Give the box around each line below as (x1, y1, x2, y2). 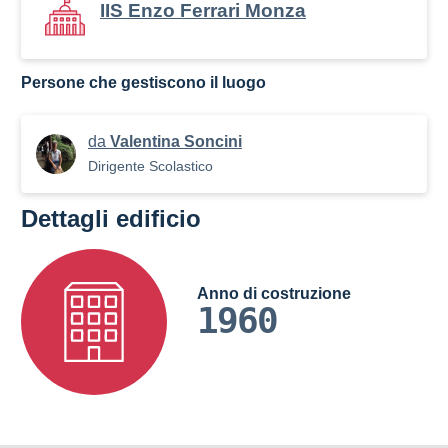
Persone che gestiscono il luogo (21, 74, 266, 91)
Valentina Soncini (110, 133, 242, 150)
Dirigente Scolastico (88, 158, 213, 174)
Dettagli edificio (21, 205, 201, 232)
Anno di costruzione (197, 285, 351, 302)
